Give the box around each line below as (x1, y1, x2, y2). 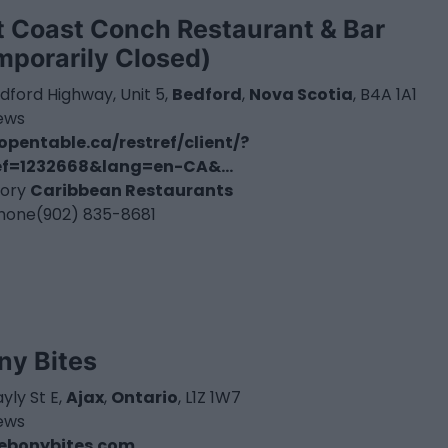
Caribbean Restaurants (30, 178, 234, 202)
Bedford (172, 82, 243, 106)
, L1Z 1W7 (178, 385, 242, 409)
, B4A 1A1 (353, 82, 418, 106)
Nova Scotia (249, 82, 354, 106)
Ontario (111, 385, 179, 409)
